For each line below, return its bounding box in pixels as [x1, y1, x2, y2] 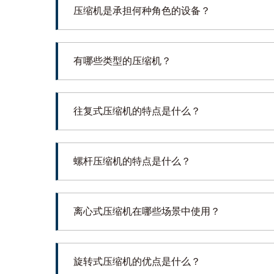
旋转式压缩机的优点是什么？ [73, 256, 201, 267]
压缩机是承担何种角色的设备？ [73, 5, 210, 16]
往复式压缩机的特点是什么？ [73, 105, 201, 116]
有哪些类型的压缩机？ [73, 55, 171, 66]
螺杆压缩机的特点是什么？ [73, 155, 191, 166]
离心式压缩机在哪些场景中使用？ [73, 206, 220, 217]
